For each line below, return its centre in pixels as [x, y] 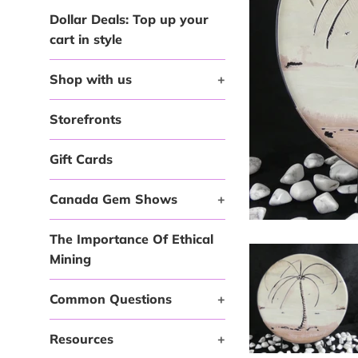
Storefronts [86, 119]
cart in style [86, 39]
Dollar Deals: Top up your [129, 19]
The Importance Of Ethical [131, 239]
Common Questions [111, 299]
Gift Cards [81, 159]
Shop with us [91, 79]
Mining [70, 259]
